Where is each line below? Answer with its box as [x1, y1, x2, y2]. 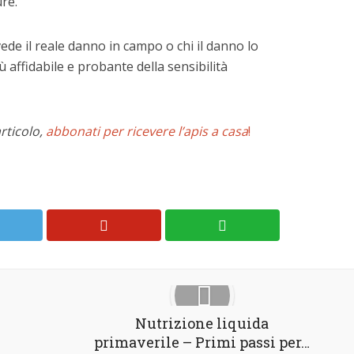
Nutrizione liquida [135, 314, 269, 333]
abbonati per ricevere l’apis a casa [46, 122, 248, 140]
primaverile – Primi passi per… [94, 333, 310, 352]
